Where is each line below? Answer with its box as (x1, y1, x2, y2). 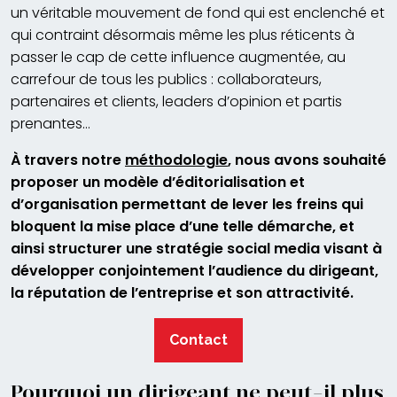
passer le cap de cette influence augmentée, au (11, 46, 346, 67)
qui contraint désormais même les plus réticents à (11, 24, 354, 45)
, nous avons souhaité (228, 149, 386, 170)
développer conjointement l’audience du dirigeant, (11, 260, 378, 281)
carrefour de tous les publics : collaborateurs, (11, 68, 322, 90)
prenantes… (11, 113, 97, 134)
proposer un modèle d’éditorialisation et (11, 171, 305, 192)
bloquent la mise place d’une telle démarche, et (11, 215, 354, 237)
